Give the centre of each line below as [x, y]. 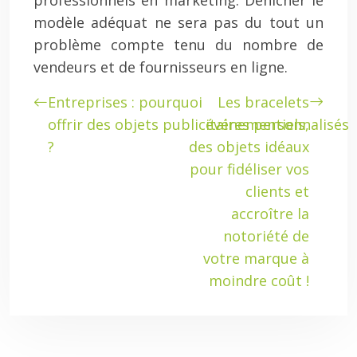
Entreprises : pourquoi [125, 102]
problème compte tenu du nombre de [178, 45]
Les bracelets [263, 102]
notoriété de [266, 236]
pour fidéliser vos [249, 169]
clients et [277, 191]
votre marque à [256, 258]
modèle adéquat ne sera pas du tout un [178, 22]
